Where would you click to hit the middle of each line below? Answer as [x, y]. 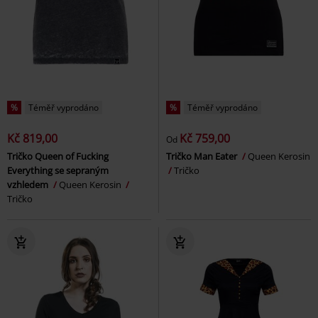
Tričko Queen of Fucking [58, 156]
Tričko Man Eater [203, 156]
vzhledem [29, 184]
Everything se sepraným [58, 170]
